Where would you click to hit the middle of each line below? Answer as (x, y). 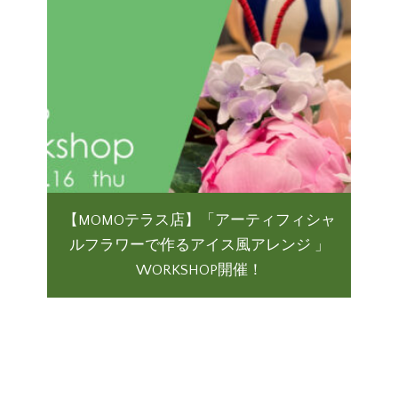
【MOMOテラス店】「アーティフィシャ (199, 221)
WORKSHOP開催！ (199, 271)
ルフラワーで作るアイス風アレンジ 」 (199, 246)
